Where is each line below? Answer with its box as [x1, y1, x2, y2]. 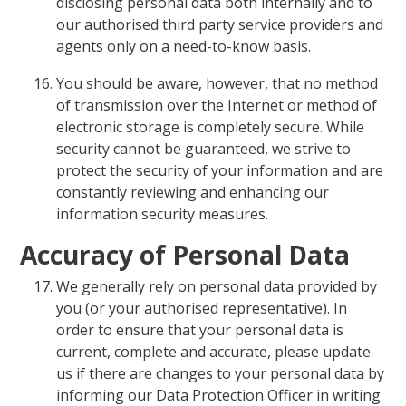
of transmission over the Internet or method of [56, 95, 378, 116]
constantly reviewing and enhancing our [56, 182, 330, 203]
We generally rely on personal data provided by [56, 276, 378, 297]
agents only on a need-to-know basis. [56, 35, 312, 56]
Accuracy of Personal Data [20, 237, 351, 273]
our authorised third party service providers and [56, 14, 384, 34]
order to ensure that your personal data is [56, 320, 344, 341]
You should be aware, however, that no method [56, 73, 379, 94]
